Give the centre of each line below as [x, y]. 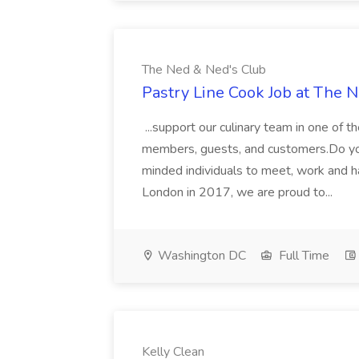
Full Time [303, 256]
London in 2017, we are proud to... [239, 192]
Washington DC [200, 256]
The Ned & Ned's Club [204, 70]
